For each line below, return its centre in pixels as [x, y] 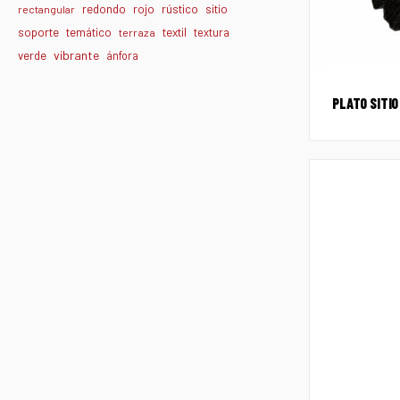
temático [89, 33]
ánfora [122, 56]
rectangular [46, 9]
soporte [38, 33]
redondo [104, 9]
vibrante [76, 55]
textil [175, 32]
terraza [137, 33]
